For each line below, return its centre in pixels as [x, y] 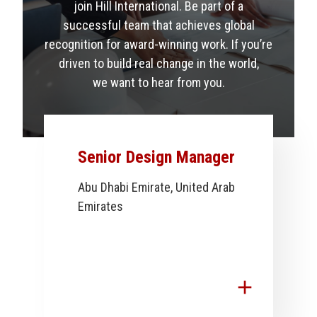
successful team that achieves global [158, 25]
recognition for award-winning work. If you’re [158, 44]
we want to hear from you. [158, 82]
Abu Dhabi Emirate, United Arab [156, 187]
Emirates [100, 206]
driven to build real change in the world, [158, 63]
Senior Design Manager [156, 157]
